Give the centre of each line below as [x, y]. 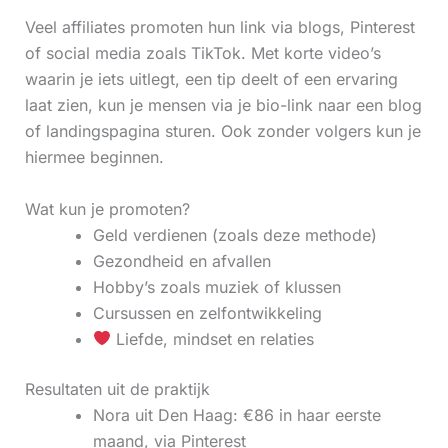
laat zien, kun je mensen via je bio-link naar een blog [223, 104]
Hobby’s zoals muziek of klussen [216, 286]
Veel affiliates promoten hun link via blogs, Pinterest [219, 26]
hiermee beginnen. [94, 156]
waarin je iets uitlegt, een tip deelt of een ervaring [211, 78]
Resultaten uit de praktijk [117, 388]
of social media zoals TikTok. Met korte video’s [202, 52]
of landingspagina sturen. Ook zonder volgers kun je [222, 130]
